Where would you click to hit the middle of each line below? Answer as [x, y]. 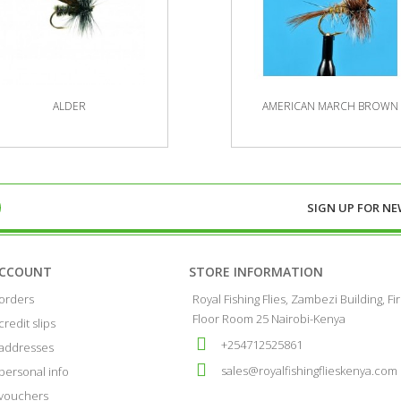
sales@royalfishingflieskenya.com [309, 370]
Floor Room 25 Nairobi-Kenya [269, 318]
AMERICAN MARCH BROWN [330, 105]
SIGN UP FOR [345, 207]
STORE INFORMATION [256, 271]
